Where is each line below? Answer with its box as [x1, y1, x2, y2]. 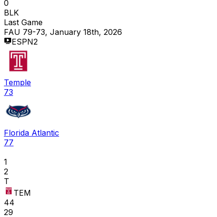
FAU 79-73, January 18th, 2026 [4, 27, 122, 37]
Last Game [4, 17, 43, 28]
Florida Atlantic [4, 128, 59, 138]
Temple [4, 77, 31, 88]
